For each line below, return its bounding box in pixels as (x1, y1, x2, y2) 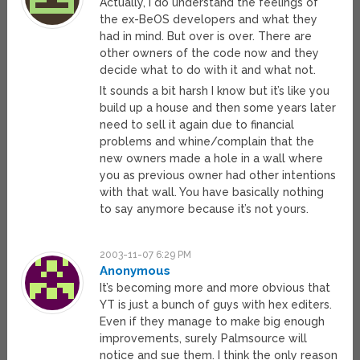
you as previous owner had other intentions (100, 169, 337, 182)
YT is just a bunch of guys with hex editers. (100, 298, 333, 312)
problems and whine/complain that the (100, 135, 315, 149)
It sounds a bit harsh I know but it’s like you (100, 84, 330, 98)
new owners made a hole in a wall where (100, 152, 324, 166)
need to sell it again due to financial (100, 118, 295, 132)
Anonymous (100, 264, 171, 279)
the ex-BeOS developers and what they (100, 13, 318, 27)
